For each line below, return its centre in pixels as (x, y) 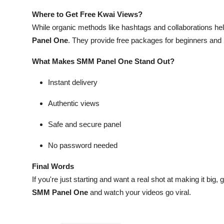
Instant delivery (73, 82)
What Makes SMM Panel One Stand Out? (103, 61)
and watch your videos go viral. (139, 192)
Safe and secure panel (84, 124)
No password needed (83, 145)
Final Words (53, 166)
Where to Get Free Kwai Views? (87, 14)
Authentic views (74, 103)
